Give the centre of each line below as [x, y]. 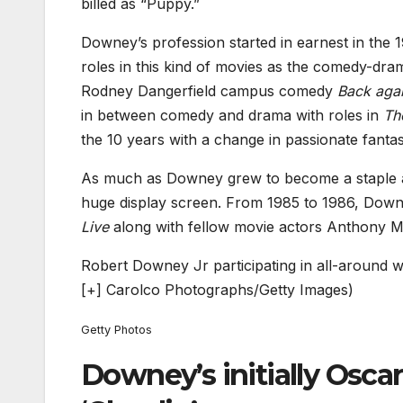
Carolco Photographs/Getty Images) [228, 290]
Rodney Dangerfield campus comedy [209, 91]
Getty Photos [116, 330]
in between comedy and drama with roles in [232, 116]
